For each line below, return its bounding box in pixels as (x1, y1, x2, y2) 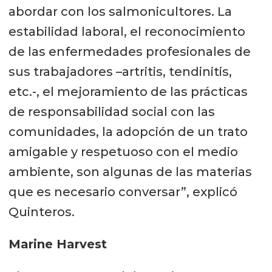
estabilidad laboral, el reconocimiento (8, 24, 245, 39)
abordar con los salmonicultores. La (8, 4, 232, 19)
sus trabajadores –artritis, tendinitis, (8, 64, 232, 79)
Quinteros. (8, 204, 75, 219)
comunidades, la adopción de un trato (8, 124, 248, 139)
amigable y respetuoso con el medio (8, 144, 238, 159)
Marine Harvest (8, 236, 107, 251)
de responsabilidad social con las (8, 104, 215, 119)
